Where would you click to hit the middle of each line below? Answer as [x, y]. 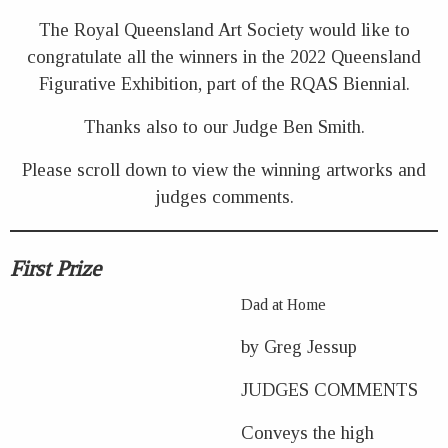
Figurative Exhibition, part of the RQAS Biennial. [224, 83]
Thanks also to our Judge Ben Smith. [224, 126]
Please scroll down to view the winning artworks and [224, 169]
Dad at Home [284, 304]
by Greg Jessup [299, 346]
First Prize [55, 268]
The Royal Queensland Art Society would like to [224, 29]
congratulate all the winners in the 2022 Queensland [224, 56]
